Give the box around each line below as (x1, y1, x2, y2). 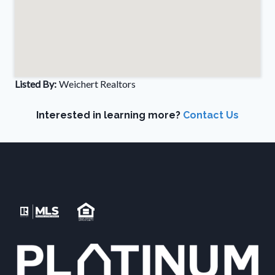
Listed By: (15, 78, 56, 90)
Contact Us (183, 109, 239, 121)
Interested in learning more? (36, 109, 183, 121)
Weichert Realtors (59, 78, 136, 90)
